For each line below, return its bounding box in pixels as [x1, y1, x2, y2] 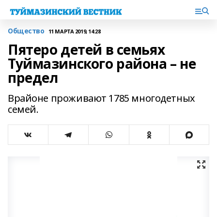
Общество [8, 26, 45, 35]
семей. [8, 103, 39, 116]
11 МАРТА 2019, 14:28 [48, 27, 101, 35]
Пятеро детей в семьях [8, 40, 165, 59]
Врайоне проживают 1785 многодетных [8, 92, 195, 105]
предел [8, 68, 58, 87]
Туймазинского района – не [8, 54, 196, 73]
